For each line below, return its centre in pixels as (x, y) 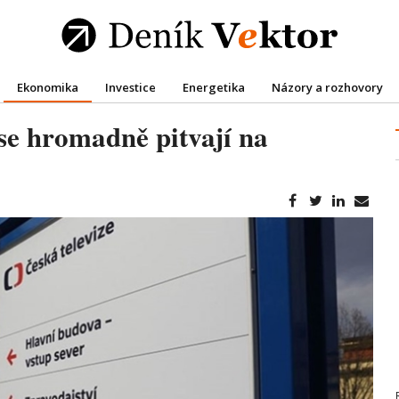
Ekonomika (47, 87)
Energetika (213, 87)
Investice (130, 87)
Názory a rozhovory (327, 87)
